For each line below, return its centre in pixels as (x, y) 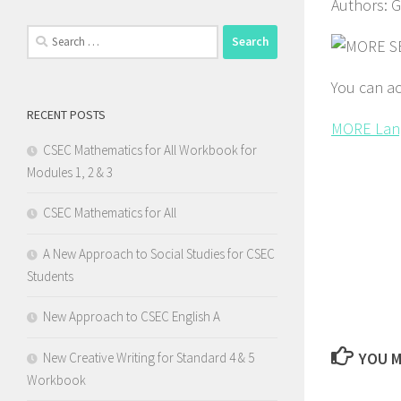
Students (50, 276)
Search (45, 34)
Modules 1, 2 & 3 (70, 172)
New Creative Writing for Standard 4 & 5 (149, 357)
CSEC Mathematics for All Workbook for (150, 149)
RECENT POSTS (66, 114)
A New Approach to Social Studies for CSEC (159, 253)
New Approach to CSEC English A (132, 316)
